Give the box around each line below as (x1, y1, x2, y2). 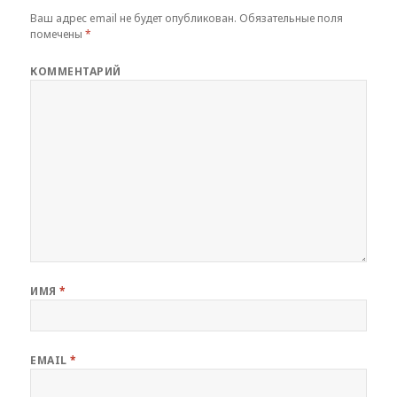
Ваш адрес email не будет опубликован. (30, 10, 237, 26)
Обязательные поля (237, 10, 344, 26)
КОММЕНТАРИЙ (30, 63, 121, 79)
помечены (30, 26, 86, 42)
